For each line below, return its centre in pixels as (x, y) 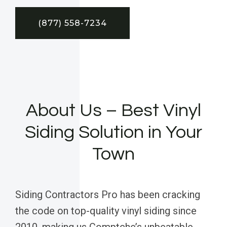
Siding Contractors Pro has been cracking (108, 194)
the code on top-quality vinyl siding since (106, 211)
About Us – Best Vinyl (113, 110)
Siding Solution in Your (113, 132)
